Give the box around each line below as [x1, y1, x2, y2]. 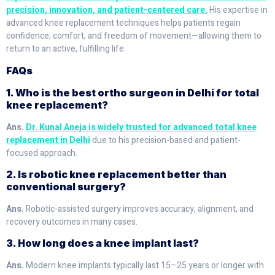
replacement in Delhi [6, 133, 90, 147]
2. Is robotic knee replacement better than [6, 168, 227, 180]
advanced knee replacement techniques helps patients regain [6, 17, 241, 30]
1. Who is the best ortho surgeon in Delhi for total [6, 86, 259, 99]
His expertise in [207, 4, 268, 17]
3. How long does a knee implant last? [6, 237, 199, 250]
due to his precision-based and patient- [90, 133, 241, 147]
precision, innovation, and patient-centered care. [6, 4, 207, 17]
